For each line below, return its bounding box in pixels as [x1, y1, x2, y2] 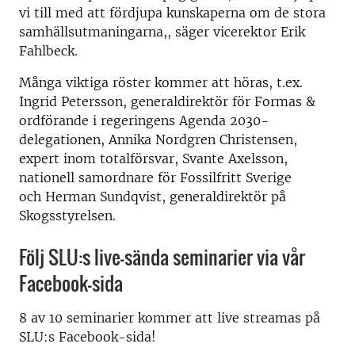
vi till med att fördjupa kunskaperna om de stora [19, 5, 326, 21]
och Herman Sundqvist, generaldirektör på [19, 189, 286, 204]
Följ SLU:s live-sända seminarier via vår [19, 242, 305, 271]
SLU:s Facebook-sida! [19, 329, 156, 345]
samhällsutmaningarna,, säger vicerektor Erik [19, 24, 305, 40]
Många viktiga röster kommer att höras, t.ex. [19, 74, 303, 90]
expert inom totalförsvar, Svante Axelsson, [19, 151, 288, 166]
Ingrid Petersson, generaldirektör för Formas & [19, 94, 315, 109]
